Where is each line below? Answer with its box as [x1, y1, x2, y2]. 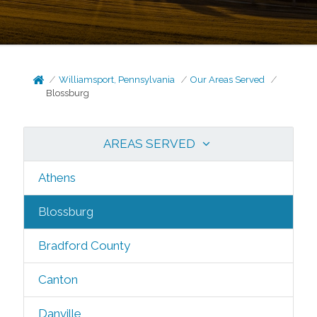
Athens [38, 171, 76, 185]
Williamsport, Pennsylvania [59, 74, 175, 85]
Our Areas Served [190, 74, 265, 85]
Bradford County [38, 238, 130, 253]
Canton [38, 272, 78, 287]
